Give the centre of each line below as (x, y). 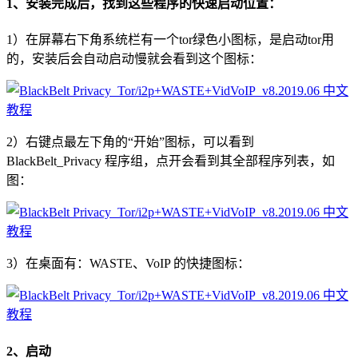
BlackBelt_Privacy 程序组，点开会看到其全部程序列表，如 (171, 161)
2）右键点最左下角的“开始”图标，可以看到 (130, 142)
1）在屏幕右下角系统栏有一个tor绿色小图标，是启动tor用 (170, 40)
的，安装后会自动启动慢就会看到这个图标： (134, 59)
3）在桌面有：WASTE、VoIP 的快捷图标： (128, 264)
